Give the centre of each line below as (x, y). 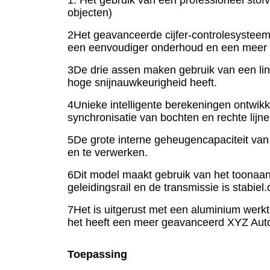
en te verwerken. (108, 152)
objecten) (90, 12)
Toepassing (97, 254)
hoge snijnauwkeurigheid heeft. (142, 82)
